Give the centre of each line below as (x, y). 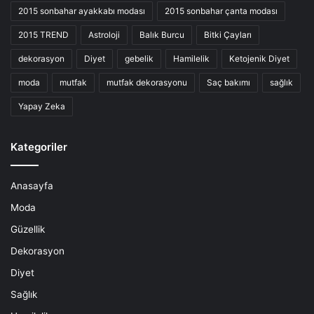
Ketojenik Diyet (259, 59)
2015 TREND (43, 35)
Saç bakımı (228, 83)
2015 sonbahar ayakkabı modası (82, 11)
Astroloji (104, 35)
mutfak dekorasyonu (147, 83)
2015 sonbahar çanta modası (221, 11)
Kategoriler (39, 147)
